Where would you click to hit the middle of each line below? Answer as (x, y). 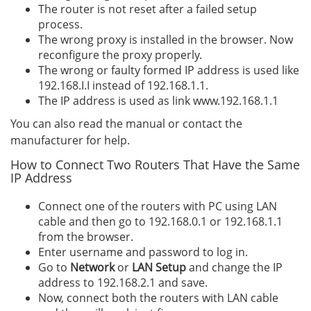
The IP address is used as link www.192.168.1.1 (158, 101)
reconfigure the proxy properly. (120, 55)
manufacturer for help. (70, 140)
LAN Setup (159, 267)
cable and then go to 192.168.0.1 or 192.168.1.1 (160, 221)
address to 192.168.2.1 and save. (123, 283)
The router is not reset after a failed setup (148, 9)
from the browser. (86, 237)
